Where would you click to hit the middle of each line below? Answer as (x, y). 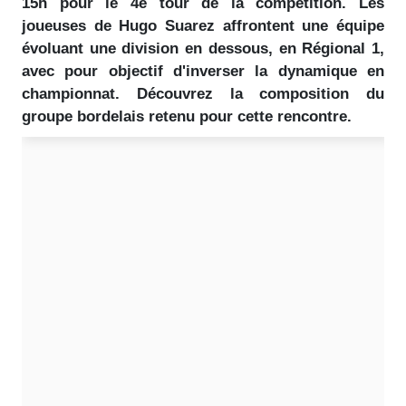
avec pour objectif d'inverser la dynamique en (203, 71)
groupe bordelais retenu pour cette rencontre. (187, 116)
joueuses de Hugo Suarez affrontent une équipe (203, 26)
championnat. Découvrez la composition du (203, 94)
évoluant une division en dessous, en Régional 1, (203, 48)
